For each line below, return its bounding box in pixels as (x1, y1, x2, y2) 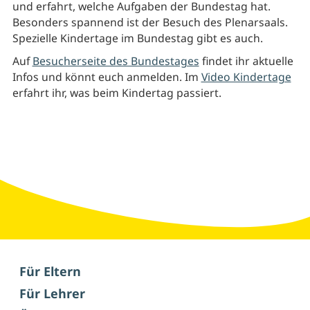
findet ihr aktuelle (199, 53, 293, 69)
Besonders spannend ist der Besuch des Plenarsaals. (12, 15, 288, 30)
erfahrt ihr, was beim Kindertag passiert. (12, 85, 221, 101)
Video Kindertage (201, 69, 291, 85)
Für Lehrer (19, 285, 85, 302)
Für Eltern (19, 263, 81, 280)
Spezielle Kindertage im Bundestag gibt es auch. (12, 30, 263, 46)
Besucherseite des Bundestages (32, 53, 199, 69)
